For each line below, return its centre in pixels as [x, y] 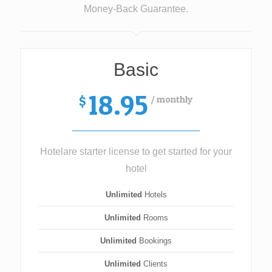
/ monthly [172, 99]
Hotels [154, 195]
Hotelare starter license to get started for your [136, 151]
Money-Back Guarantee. [136, 9]
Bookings [154, 241]
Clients [154, 264]
